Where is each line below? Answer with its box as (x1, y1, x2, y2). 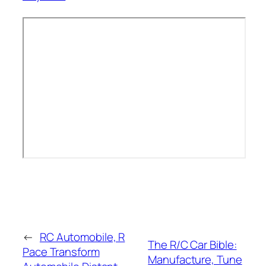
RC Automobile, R (39, 229, 125, 245)
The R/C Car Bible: (148, 236, 237, 252)
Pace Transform (23, 244, 100, 260)
